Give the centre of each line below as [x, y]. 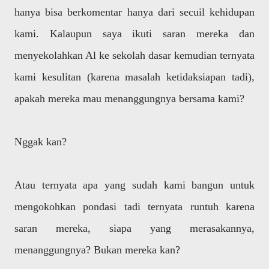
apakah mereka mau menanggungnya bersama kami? [129, 98]
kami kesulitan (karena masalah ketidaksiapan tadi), [134, 77]
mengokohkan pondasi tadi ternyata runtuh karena [134, 207]
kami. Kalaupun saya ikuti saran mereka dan [134, 34]
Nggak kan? [41, 142]
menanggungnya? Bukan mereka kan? [97, 250]
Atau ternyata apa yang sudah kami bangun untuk [134, 185]
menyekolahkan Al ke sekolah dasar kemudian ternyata [134, 55]
